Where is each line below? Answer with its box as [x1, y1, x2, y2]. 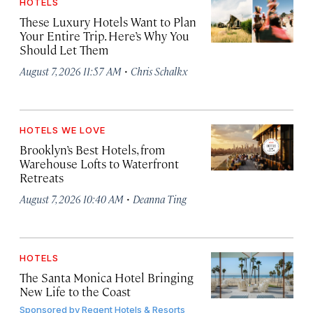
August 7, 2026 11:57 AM [20, 64, 122, 78]
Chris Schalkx [131, 64, 187, 78]
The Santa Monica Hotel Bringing [20, 270, 194, 286]
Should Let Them [20, 42, 108, 58]
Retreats [20, 170, 64, 186]
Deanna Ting [133, 192, 187, 206]
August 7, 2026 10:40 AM [20, 192, 124, 206]
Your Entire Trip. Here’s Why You [20, 28, 189, 44]
